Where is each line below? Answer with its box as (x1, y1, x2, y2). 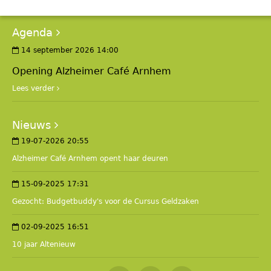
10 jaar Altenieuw (12, 240, 76, 249)
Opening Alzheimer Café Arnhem (12, 65, 171, 77)
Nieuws (12, 119, 51, 131)
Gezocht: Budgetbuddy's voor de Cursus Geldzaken (12, 197, 199, 206)
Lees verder (12, 84, 54, 93)
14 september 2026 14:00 (21, 46, 119, 54)
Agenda (12, 26, 53, 39)
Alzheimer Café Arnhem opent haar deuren (12, 154, 168, 163)
